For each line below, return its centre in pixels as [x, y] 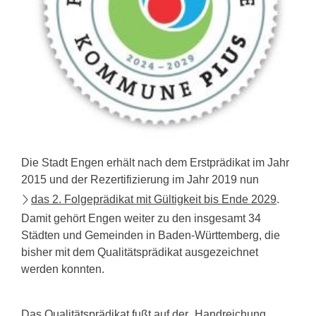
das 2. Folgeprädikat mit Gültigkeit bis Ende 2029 [154, 199]
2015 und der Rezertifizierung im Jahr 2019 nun [140, 179]
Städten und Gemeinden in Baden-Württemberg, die [151, 235]
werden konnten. [63, 269]
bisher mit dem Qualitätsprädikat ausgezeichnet [140, 252]
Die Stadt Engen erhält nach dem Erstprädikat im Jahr [155, 162]
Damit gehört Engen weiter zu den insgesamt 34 [141, 218]
